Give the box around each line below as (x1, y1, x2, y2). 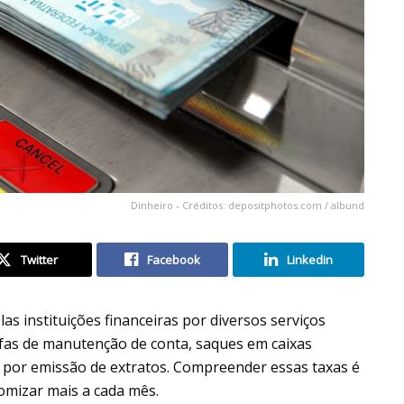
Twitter (20, 251, 58, 268)
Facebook (147, 251, 200, 268)
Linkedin (287, 251, 333, 268)
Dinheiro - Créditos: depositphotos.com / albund (131, 197, 364, 212)
